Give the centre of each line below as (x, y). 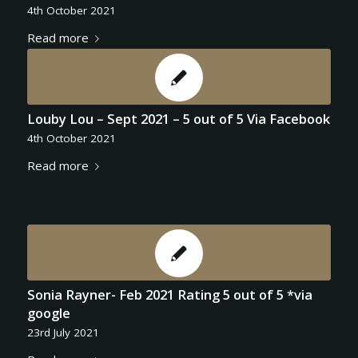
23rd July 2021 (63, 332)
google (48, 312)
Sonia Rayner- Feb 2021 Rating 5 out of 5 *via (169, 294)
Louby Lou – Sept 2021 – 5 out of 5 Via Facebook (178, 118)
